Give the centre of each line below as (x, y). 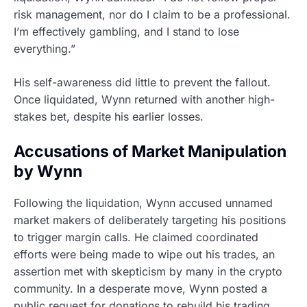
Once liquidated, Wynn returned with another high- (144, 100)
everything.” (45, 49)
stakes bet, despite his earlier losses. (109, 117)
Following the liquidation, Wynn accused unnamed (143, 202)
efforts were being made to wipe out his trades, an (144, 254)
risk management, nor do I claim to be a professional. (152, 15)
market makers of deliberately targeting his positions (150, 220)
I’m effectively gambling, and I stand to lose (126, 32)
